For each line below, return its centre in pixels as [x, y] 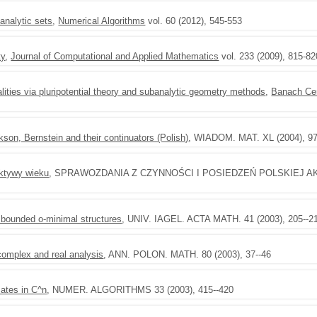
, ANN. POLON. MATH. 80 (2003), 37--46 [188, 254]
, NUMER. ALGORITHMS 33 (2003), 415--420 [140, 290]
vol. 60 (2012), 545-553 [194, 21]
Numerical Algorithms [102, 21]
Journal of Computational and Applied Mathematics [115, 56]
